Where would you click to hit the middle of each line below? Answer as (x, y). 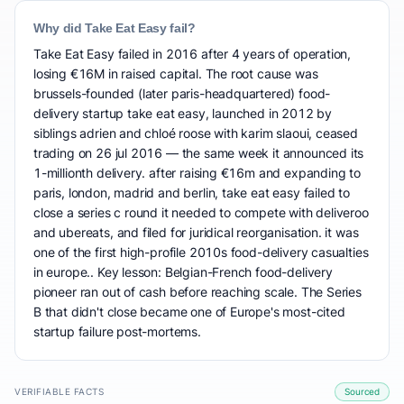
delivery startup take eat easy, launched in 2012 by (183, 113)
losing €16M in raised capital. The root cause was (176, 73)
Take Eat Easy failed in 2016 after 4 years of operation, (193, 54)
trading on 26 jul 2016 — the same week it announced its (199, 153)
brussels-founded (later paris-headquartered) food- (182, 93)
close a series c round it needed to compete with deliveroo (201, 212)
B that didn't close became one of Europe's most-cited (189, 312)
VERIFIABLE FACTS (59, 391)
